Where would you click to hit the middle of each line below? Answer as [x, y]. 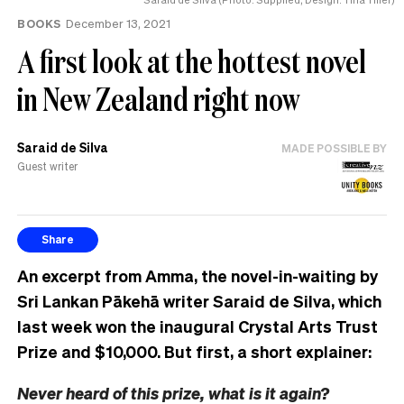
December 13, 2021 [118, 23]
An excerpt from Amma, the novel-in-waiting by [197, 275]
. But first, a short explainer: [264, 351]
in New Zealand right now [159, 98]
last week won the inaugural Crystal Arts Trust [197, 326]
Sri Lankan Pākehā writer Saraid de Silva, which [199, 300]
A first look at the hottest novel [192, 60]
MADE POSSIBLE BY [334, 148]
